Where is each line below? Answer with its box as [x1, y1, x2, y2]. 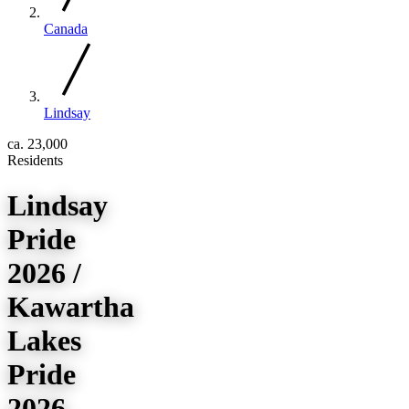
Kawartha [7, 289, 134, 323]
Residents [7, 152, 63, 169]
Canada [44, 20, 88, 37]
